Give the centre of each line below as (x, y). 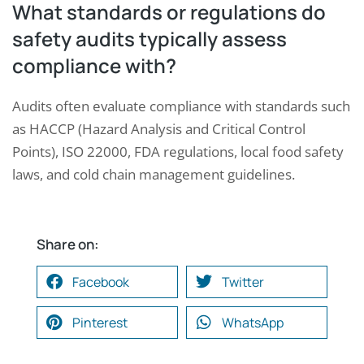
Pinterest (100, 323)
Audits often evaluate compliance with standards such (181, 106)
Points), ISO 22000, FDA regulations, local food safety (178, 152)
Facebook (101, 282)
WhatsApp (253, 323)
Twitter (243, 282)
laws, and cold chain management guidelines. (154, 175)
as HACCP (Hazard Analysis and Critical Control (159, 129)
